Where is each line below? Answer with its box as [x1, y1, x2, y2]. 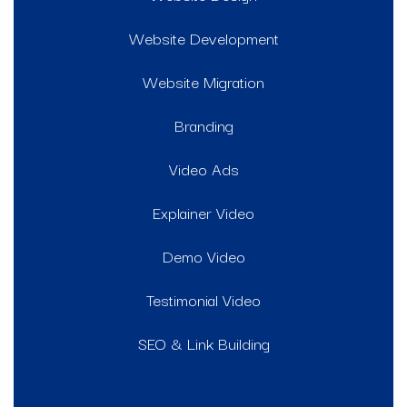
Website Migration [143, 68, 264, 94]
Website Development [128, 25, 279, 50]
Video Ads [168, 155, 239, 181]
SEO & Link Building [137, 330, 270, 355]
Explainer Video [153, 199, 254, 224]
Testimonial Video [146, 286, 261, 312]
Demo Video [162, 243, 245, 268]
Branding [174, 112, 233, 137]
